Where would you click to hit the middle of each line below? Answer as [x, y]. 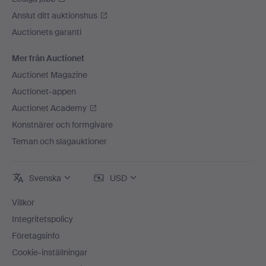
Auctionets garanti [47, 32]
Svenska [45, 178]
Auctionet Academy [49, 108]
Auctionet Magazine [50, 75]
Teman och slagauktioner [59, 141]
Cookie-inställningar [50, 252]
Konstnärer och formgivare [62, 125]
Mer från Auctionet [48, 58]
